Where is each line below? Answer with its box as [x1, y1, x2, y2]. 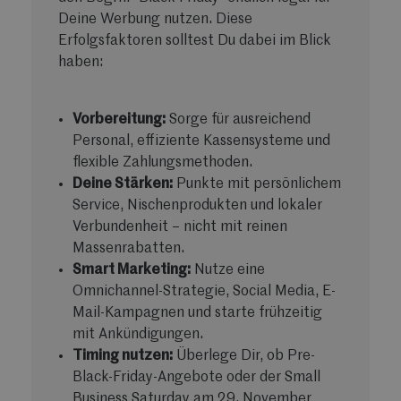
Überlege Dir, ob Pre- [173, 348, 315, 363]
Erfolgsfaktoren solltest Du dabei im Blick [58, 33, 331, 48]
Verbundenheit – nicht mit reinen [73, 219, 287, 235]
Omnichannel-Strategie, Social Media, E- [73, 284, 336, 299]
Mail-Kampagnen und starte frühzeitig [73, 305, 322, 320]
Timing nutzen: [73, 348, 173, 363]
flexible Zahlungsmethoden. [73, 155, 252, 170]
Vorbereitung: [73, 112, 166, 127]
